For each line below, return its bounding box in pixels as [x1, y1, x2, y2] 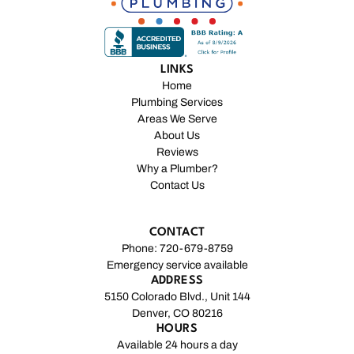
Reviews [156, 146, 198, 159]
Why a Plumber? [136, 163, 218, 175]
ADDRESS [150, 275, 204, 288]
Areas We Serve [137, 113, 217, 126]
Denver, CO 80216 [131, 307, 223, 320]
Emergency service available [106, 259, 248, 272]
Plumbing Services [131, 96, 223, 109]
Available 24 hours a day [116, 339, 238, 352]
